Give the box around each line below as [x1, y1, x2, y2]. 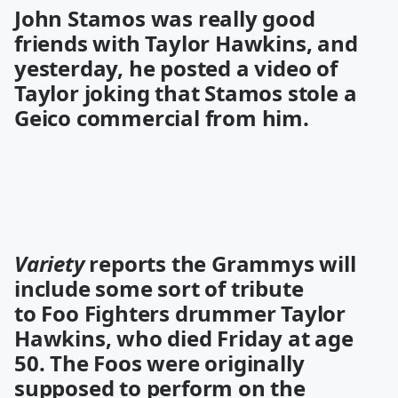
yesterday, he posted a [14, 53, 255, 83]
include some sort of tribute [14, 274, 304, 303]
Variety [14, 249, 84, 278]
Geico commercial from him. [14, 103, 309, 132]
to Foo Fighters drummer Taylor [14, 298, 346, 328]
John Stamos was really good [14, 4, 315, 33]
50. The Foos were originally [14, 348, 305, 378]
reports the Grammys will [84, 249, 356, 278]
